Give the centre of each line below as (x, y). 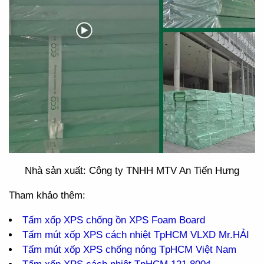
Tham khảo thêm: (47, 195)
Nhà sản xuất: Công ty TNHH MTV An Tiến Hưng (132, 171)
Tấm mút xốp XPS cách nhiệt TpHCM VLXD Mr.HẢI (136, 235)
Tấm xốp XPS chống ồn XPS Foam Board (114, 220)
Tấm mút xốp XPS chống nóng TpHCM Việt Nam (129, 250)
